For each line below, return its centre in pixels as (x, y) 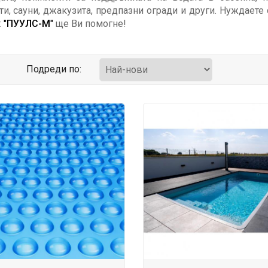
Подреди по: (54, 69)
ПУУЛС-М (28, 24)
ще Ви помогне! (89, 24)
